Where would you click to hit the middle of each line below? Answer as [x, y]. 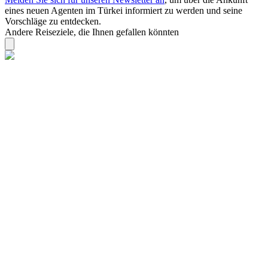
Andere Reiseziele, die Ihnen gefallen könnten [92, 32]
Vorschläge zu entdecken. [53, 22]
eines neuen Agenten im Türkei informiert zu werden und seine [124, 11]
